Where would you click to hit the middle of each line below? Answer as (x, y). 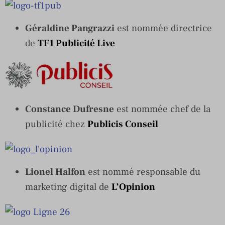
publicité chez (56, 124)
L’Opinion (133, 187)
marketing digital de (68, 187)
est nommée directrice (163, 28)
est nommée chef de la (162, 109)
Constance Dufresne (70, 109)
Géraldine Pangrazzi (70, 28)
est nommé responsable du (143, 172)
